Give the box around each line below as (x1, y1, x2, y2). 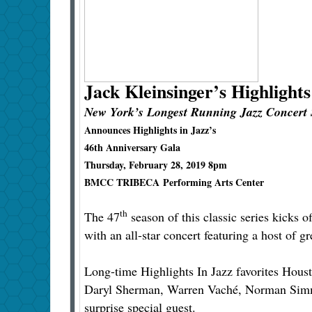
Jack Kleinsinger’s (84, 78, 226, 105)
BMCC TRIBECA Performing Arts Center (84, 175, 264, 190)
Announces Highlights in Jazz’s (84, 123, 216, 138)
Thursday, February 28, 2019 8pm (84, 157, 227, 173)
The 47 (84, 208, 120, 226)
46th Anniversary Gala (84, 140, 180, 155)
